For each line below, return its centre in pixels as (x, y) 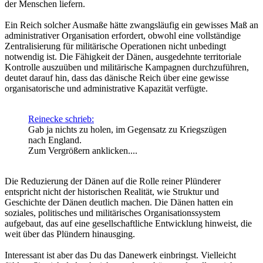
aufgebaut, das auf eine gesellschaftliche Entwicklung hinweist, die (128, 224)
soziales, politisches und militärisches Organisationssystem (112, 213)
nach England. (55, 140)
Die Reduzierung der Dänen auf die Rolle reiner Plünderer (113, 181)
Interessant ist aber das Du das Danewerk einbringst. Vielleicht (120, 255)
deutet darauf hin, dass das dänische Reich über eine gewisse (117, 78)
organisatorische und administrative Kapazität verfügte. (106, 89)
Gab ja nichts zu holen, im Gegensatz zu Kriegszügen (127, 130)
